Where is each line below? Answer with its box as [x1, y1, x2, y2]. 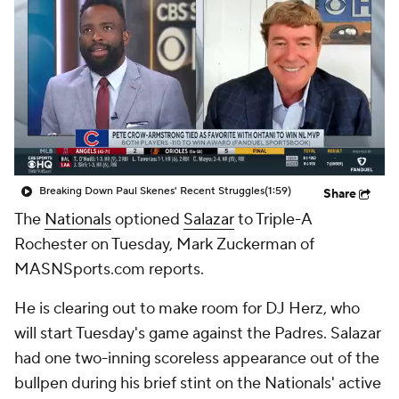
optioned [111, 209, 183, 230]
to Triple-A [234, 209, 312, 230]
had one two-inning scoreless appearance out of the [14, 348, 379, 369]
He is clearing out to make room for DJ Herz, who [14, 298, 360, 319]
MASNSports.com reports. [14, 259, 204, 280]
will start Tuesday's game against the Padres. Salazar [14, 323, 381, 344]
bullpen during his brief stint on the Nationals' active [14, 373, 381, 394]
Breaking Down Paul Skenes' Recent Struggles [39, 184, 265, 198]
